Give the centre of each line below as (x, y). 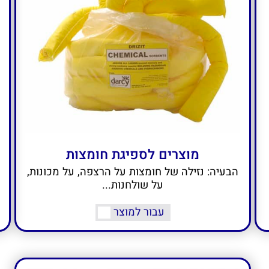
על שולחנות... (133, 186)
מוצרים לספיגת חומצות (133, 155)
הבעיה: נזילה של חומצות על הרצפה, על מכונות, (133, 172)
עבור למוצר (139, 213)
